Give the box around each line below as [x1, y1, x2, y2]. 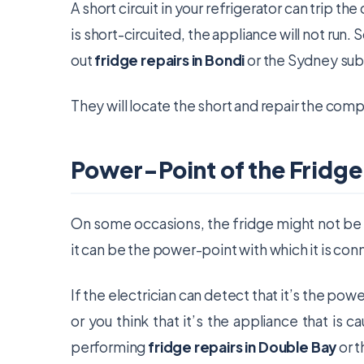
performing [71, 338, 149, 356]
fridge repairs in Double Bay [148, 338, 337, 356]
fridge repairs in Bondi [94, 51, 245, 69]
